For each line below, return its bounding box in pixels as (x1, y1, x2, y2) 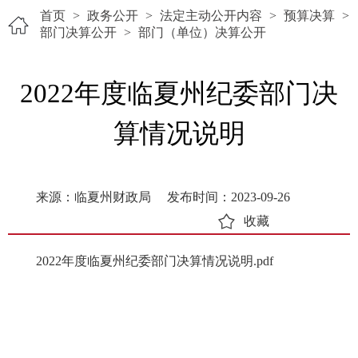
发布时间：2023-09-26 (167, 190, 290, 204)
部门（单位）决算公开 (138, 26, 266, 39)
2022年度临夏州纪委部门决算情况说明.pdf (36, 254, 273, 268)
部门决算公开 (40, 26, 117, 39)
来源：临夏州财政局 (36, 190, 151, 204)
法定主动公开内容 (160, 9, 262, 22)
